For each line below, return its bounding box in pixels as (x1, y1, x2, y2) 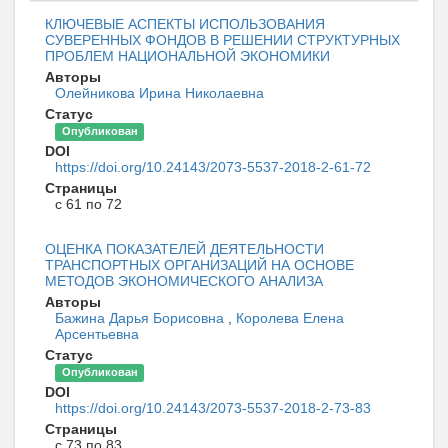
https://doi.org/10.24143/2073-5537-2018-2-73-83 (55, 400, 371, 417)
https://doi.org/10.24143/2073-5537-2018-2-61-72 (55, 159, 371, 176)
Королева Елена (236, 310, 344, 327)
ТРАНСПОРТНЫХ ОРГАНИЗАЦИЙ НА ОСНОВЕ (45, 257, 354, 274)
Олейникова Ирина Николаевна (55, 85, 264, 102)
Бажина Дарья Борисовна (55, 310, 228, 327)
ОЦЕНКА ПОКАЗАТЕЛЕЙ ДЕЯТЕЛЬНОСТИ (45, 241, 324, 258)
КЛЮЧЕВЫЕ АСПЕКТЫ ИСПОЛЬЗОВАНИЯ (45, 16, 325, 33)
